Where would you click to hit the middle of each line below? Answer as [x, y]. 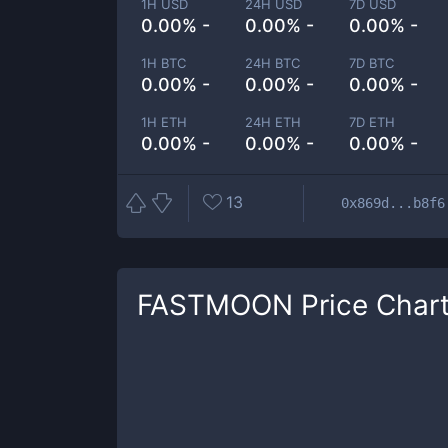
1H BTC [163, 63]
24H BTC [273, 63]
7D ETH [372, 122]
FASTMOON [215, 305]
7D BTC [372, 63]
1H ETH [164, 122]
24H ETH [273, 122]
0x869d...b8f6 [393, 202]
